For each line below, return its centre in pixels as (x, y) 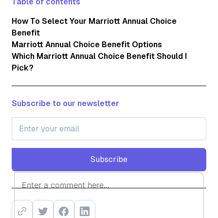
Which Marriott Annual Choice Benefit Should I (99, 56)
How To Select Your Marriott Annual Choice (94, 21)
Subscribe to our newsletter (65, 103)
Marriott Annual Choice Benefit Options (87, 44)
